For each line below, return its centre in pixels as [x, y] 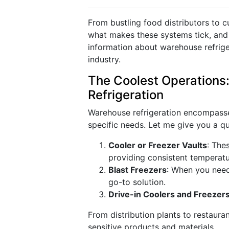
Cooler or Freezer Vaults [158, 145]
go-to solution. [137, 182]
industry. [104, 59]
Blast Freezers [138, 170]
